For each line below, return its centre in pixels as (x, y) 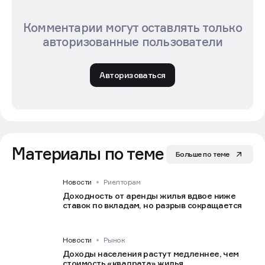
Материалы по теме (88, 154)
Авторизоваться (132, 75)
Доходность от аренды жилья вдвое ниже (149, 196)
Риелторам (122, 182)
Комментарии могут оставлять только (132, 28)
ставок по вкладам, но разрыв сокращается (152, 205)
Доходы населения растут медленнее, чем (151, 254)
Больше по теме (202, 154)
